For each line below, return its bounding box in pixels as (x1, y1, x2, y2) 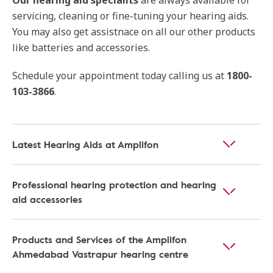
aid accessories (12, 192, 82, 207)
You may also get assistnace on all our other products (12, 25, 255, 39)
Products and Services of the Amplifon (12, 232, 186, 247)
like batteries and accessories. (12, 41, 150, 55)
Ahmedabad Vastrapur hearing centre (12, 247, 188, 262)
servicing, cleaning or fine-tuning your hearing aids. (12, 9, 249, 23)
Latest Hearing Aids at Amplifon (12, 137, 158, 152)
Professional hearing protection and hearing (12, 177, 216, 193)
